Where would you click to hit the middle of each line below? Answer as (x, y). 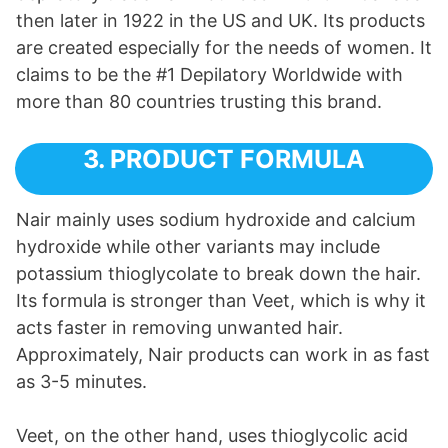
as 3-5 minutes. (81, 382)
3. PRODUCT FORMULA (224, 159)
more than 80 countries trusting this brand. (199, 102)
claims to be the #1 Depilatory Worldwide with (209, 75)
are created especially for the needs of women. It (224, 48)
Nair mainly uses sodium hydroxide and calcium (216, 220)
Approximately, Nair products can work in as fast (223, 355)
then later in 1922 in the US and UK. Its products (220, 21)
